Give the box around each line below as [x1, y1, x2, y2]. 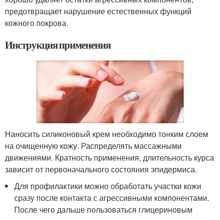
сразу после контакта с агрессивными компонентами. [14, 192, 210, 203]
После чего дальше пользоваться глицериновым [14, 203, 193, 215]
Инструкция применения [5, 37, 110, 52]
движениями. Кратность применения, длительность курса [5, 151, 214, 163]
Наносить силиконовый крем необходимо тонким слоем [5, 128, 208, 139]
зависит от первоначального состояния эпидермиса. [5, 163, 197, 175]
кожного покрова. [5, 17, 68, 28]
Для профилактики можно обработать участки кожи [14, 180, 202, 192]
